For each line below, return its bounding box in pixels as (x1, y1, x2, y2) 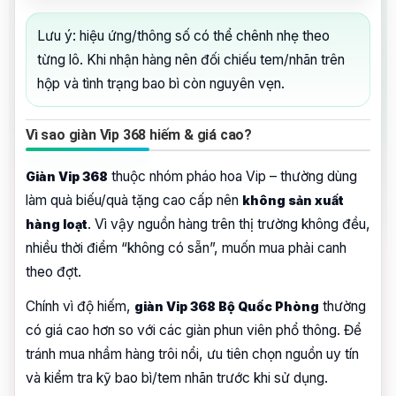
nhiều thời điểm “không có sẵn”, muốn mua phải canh (26, 239, 346, 256)
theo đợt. (26, 263, 81, 280)
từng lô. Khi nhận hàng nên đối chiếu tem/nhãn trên (37, 50, 345, 68)
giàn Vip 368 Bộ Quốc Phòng (134, 298, 319, 314)
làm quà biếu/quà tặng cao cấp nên (26, 191, 242, 209)
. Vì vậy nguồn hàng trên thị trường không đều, (88, 215, 370, 232)
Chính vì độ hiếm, (26, 297, 134, 315)
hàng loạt (26, 216, 88, 232)
